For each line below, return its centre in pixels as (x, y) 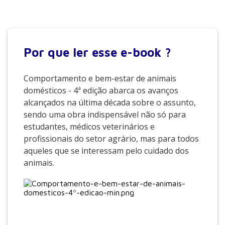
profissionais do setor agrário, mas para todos (111, 139)
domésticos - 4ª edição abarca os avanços (101, 90)
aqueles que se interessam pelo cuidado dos (106, 151)
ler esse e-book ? (122, 52)
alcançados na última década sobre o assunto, (110, 102)
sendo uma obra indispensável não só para (105, 115)
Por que (48, 52)
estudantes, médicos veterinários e (89, 127)
